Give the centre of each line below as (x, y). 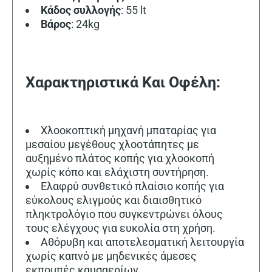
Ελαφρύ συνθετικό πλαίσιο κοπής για (132, 186)
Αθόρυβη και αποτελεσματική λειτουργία (142, 242)
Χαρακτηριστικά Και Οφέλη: (123, 83)
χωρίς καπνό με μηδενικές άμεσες (111, 256)
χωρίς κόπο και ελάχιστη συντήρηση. (117, 172)
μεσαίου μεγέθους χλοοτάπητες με (112, 144)
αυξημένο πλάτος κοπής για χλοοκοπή (120, 158)
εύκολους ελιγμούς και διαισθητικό (114, 200)
